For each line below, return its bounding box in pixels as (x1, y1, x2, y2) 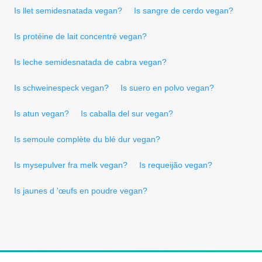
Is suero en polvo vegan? (120, 82, 214, 92)
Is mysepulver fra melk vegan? (14, 160, 127, 170)
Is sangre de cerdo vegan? (134, 5, 233, 15)
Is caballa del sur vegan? (81, 108, 173, 118)
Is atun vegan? (14, 108, 69, 118)
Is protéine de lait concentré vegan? (14, 31, 147, 41)
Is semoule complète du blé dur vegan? (14, 134, 160, 144)
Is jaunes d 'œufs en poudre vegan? (14, 185, 147, 195)
